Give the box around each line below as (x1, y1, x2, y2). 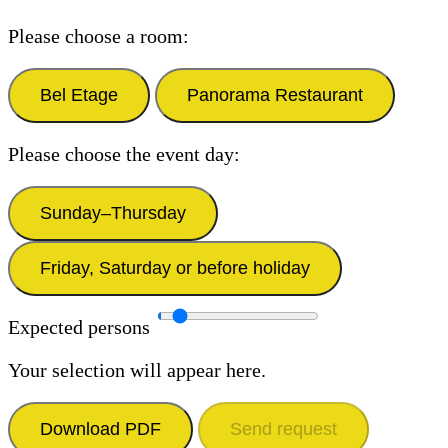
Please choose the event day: (8, 142, 240, 165)
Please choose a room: (8, 24, 189, 47)
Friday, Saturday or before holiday (40, 257, 310, 278)
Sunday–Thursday (40, 202, 186, 223)
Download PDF (40, 418, 161, 439)
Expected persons (8, 315, 150, 338)
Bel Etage (40, 84, 118, 105)
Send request (230, 418, 337, 439)
